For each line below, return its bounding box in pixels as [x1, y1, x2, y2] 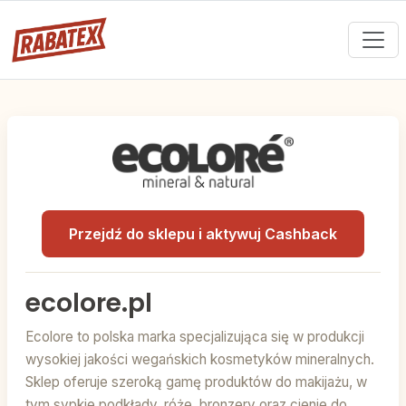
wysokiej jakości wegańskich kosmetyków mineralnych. [25, 351, 374, 369]
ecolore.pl [25, 285, 152, 322]
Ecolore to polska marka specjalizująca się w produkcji [25, 328, 364, 346]
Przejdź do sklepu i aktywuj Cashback [69, 225, 337, 244]
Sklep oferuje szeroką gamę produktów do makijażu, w [25, 373, 367, 391]
